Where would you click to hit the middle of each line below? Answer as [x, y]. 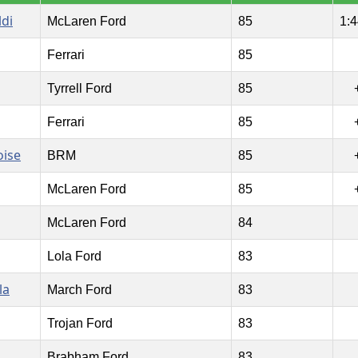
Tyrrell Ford [79, 89]
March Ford [79, 290]
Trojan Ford [80, 324]
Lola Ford [74, 257]
